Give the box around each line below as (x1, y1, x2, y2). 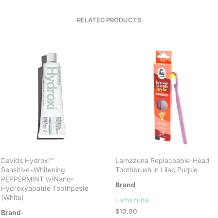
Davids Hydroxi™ (1, 156, 54, 164)
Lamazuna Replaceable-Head (115, 156, 210, 164)
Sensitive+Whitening (1, 165, 65, 174)
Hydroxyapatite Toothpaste (1, 183, 89, 192)
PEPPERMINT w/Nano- (1, 174, 73, 183)
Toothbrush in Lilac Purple (115, 165, 198, 174)
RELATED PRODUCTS (77, 16, 141, 24)
